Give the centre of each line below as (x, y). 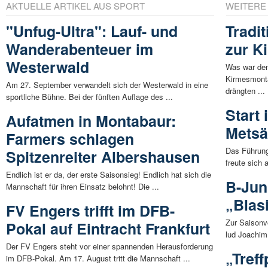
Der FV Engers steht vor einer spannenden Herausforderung (109, 246)
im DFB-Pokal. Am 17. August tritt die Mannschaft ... (98, 258)
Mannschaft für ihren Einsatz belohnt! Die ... (83, 186)
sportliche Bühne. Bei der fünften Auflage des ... (89, 96)
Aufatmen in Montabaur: (91, 121)
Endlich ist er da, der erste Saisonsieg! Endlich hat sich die (109, 174)
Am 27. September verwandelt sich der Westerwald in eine (107, 84)
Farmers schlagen (70, 138)
